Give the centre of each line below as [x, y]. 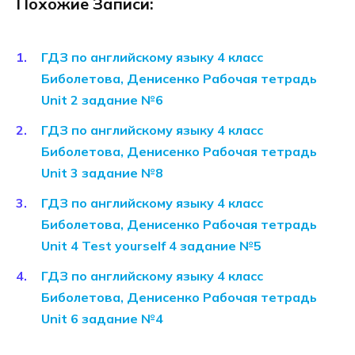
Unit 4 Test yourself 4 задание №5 [151, 246]
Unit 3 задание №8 [102, 172]
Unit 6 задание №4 [102, 319]
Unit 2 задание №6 [102, 99]
